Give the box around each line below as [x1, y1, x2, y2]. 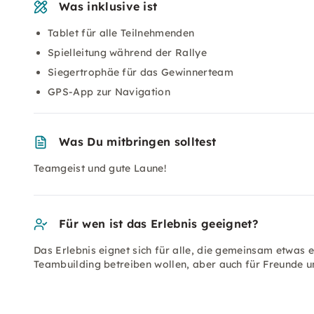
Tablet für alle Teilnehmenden [48, 27, 195, 39]
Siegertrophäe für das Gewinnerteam [48, 66, 233, 78]
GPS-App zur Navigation [48, 86, 171, 98]
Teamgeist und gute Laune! [34, 162, 166, 175]
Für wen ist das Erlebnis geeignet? [59, 217, 258, 231]
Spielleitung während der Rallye [48, 46, 207, 59]
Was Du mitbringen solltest [59, 135, 217, 149]
